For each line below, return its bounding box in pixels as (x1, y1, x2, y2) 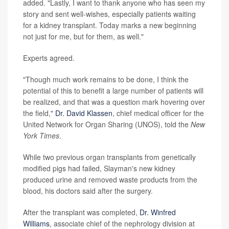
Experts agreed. (23, 53, 75, 63)
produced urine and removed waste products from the (23, 174, 197, 185)
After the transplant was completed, (23, 207, 140, 217)
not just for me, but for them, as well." (23, 31, 144, 41)
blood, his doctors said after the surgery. (23, 186, 153, 196)
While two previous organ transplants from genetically (23, 152, 196, 162)
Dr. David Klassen (55, 108, 112, 118)
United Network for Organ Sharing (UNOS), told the (23, 119, 191, 129)
